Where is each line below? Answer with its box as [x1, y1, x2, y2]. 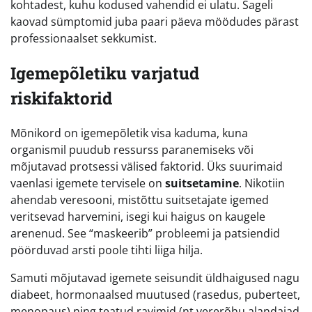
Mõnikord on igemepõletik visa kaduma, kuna [10, 125, 248, 141]
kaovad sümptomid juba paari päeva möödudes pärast [10, 13, 299, 29]
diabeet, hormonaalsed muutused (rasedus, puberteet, [10, 286, 300, 302]
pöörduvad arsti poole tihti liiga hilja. [10, 242, 203, 258]
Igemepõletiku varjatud [10, 61, 199, 84]
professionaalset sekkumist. [10, 30, 157, 46]
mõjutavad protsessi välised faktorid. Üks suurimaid [10, 158, 283, 174]
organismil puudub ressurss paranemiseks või [10, 141, 253, 157]
